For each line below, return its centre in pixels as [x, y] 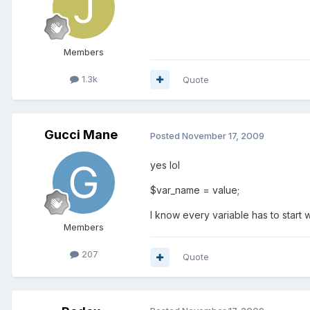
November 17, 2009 [223, 135]
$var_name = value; [195, 190]
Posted [166, 135]
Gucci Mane [81, 134]
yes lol [165, 165]
